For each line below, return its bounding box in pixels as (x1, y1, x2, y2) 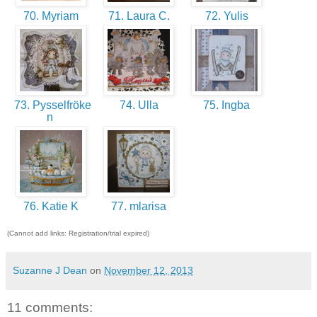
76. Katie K (21, 200, 81, 213)
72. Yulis (202, 10, 251, 23)
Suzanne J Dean (13, 264, 87, 276)
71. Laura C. (105, 10, 173, 23)
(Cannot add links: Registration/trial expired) (7, 229, 149, 237)
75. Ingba (200, 99, 253, 112)
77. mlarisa (108, 200, 169, 213)
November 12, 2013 (104, 264, 193, 276)
